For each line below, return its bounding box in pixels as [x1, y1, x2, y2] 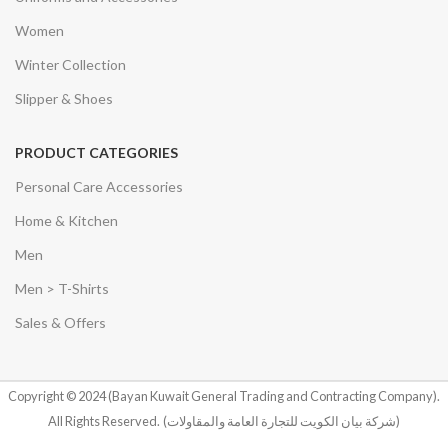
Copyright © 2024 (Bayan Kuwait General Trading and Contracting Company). [8, 387, 440, 404]
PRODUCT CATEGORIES [15, 143, 178, 161]
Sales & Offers [15, 313, 106, 331]
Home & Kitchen [15, 211, 118, 229]
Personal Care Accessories [15, 177, 183, 195]
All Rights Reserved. [48, 412, 160, 429]
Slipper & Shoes [15, 89, 113, 107]
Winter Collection [15, 55, 126, 73]
